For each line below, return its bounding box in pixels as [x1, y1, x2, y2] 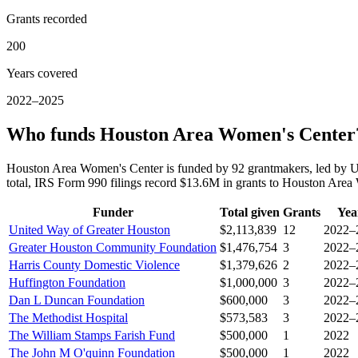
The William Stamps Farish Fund [9, 328, 175, 343]
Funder [92, 205, 133, 220]
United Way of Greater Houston [9, 223, 170, 237]
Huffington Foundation [9, 276, 125, 290]
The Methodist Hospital [9, 311, 128, 325]
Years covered [6, 66, 78, 81]
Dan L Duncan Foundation [9, 293, 145, 308]
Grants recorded [6, 12, 87, 26]
